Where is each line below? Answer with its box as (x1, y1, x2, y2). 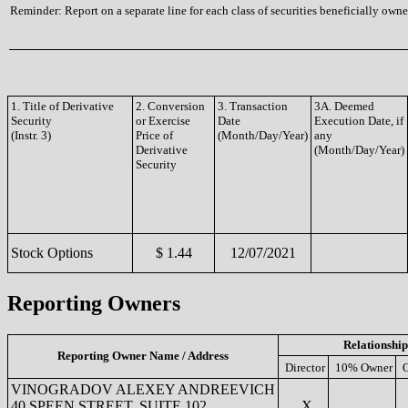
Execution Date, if (314, 114, 403, 127)
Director (285, 360, 325, 374)
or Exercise (136, 114, 190, 127)
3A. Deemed (314, 99, 374, 113)
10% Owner (335, 360, 393, 374)
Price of (136, 128, 173, 142)
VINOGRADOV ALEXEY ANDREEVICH (11, 381, 275, 397)
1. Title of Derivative (11, 99, 114, 113)
